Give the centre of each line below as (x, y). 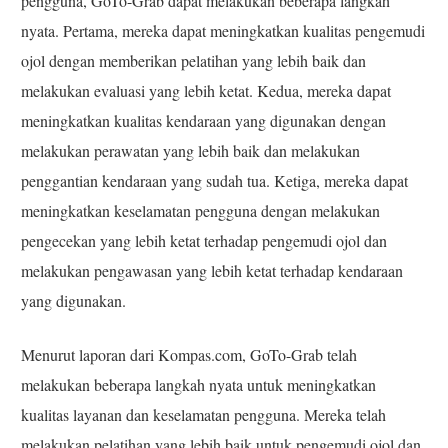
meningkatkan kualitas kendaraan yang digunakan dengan (204, 121)
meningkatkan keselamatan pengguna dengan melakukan (201, 211)
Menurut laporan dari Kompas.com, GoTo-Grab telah (189, 355)
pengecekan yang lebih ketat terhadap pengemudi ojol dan (204, 241)
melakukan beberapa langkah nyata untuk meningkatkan (199, 385)
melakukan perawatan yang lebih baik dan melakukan (191, 151)
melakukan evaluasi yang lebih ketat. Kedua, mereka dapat (206, 91)
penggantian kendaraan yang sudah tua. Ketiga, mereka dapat (215, 181)
